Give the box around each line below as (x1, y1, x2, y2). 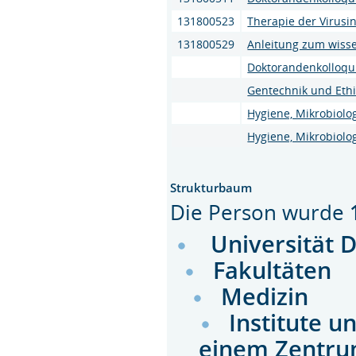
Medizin (221, 280, 309, 311)
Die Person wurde (170, 197, 350, 226)
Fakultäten (213, 253, 332, 285)
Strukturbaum (170, 179, 253, 195)
